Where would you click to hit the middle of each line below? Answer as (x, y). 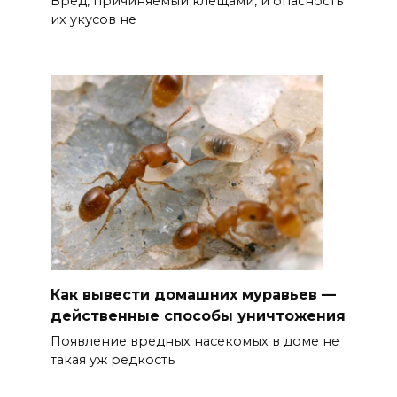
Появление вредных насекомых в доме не (195, 341)
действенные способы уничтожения (198, 315)
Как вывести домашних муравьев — (193, 294)
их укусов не (93, 20)
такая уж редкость (112, 359)
